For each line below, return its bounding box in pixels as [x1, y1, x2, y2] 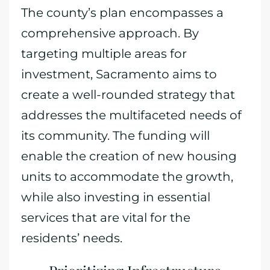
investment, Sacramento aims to [21, 67, 217, 81]
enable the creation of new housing [21, 149, 237, 163]
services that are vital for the [21, 210, 190, 225]
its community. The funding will [21, 128, 210, 143]
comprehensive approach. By [21, 26, 199, 40]
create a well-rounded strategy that [21, 87, 235, 102]
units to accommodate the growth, [21, 169, 233, 184]
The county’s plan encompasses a [21, 5, 224, 20]
